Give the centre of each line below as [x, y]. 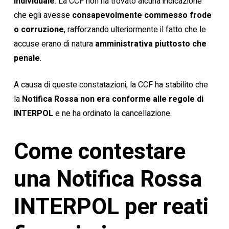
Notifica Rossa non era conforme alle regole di [112, 99]
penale [27, 58]
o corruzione [39, 30]
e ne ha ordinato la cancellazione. [112, 113]
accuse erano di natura [54, 44]
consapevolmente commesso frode [142, 15]
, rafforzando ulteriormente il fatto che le [135, 30]
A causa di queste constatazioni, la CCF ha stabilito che [111, 85]
